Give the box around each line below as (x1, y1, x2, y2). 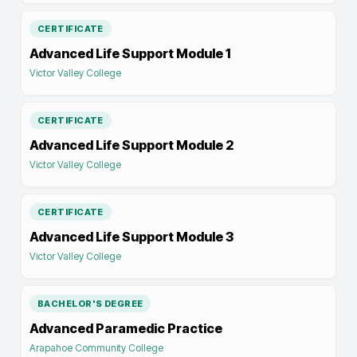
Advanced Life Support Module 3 (29, 229, 233, 245)
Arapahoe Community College (29, 342, 163, 354)
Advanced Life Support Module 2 (29, 137, 233, 153)
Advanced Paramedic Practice (29, 320, 222, 336)
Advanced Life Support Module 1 (29, 45, 230, 61)
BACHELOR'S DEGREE (37, 298, 143, 309)
